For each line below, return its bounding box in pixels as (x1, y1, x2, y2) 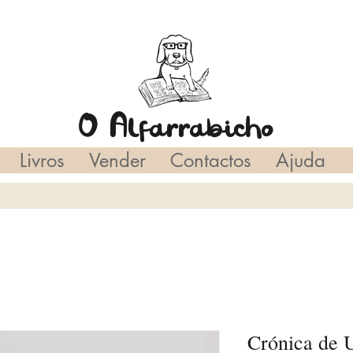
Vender (88, 147, 146, 173)
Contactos (169, 147, 251, 173)
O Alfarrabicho (79, 113, 274, 142)
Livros (19, 147, 65, 173)
